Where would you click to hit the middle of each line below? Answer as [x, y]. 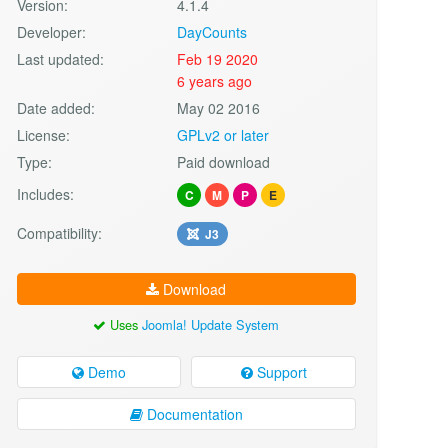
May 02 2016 [219, 107]
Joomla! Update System [211, 324]
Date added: [55, 107]
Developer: [51, 31]
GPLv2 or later [223, 134]
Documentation [192, 413]
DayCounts [212, 31]
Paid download [224, 161]
